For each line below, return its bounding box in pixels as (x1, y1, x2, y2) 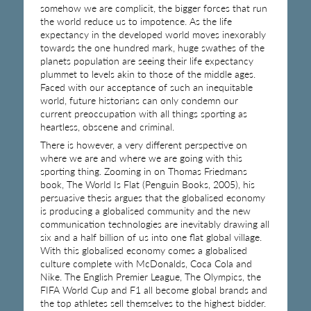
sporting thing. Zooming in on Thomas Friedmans (40, 165, 247, 177)
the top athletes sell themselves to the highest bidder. (40, 296, 266, 309)
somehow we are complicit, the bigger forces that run (40, 1, 267, 14)
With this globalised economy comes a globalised (40, 244, 247, 256)
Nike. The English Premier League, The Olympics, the (40, 270, 261, 283)
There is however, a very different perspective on (40, 138, 247, 151)
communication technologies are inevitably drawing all (40, 217, 269, 230)
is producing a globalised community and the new (40, 204, 251, 217)
